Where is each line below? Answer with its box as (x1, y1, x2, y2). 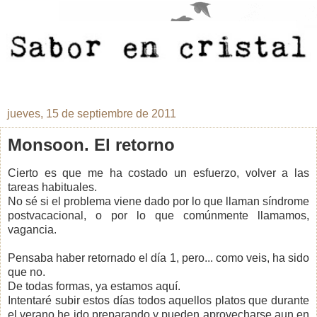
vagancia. (8, 223, 57, 236)
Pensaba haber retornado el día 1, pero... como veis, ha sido (8, 251, 309, 264)
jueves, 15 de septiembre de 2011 (7, 107, 176, 120)
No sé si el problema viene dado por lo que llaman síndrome (8, 195, 309, 207)
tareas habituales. (8, 180, 97, 193)
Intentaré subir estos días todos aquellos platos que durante (8, 294, 309, 306)
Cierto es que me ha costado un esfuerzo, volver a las (8, 166, 309, 179)
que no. (8, 265, 45, 278)
